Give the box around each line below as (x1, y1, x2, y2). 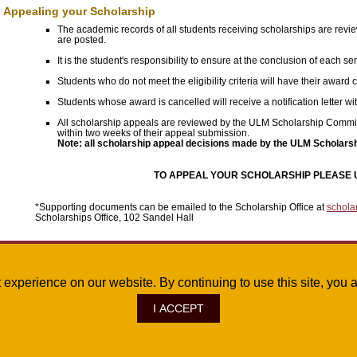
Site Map (88, 311, 121, 320)
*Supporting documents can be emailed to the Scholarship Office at (35, 202, 327, 213)
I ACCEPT (153, 302, 204, 315)
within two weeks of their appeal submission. (57, 127, 249, 139)
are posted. (57, 34, 108, 45)
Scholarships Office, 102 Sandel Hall (35, 212, 194, 223)
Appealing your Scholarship (3, 4, 159, 18)
